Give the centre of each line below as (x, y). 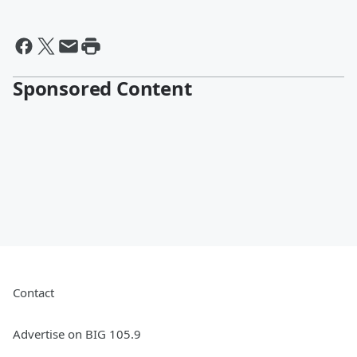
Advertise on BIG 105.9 (77, 334)
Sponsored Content (102, 88)
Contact (33, 293)
